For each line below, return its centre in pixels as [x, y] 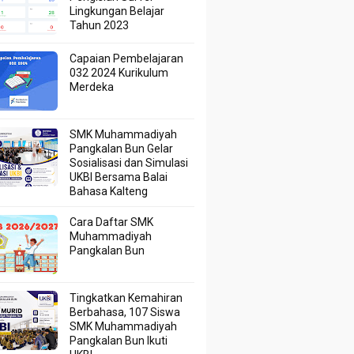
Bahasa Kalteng [109, 191]
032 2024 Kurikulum [119, 73]
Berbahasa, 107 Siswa [125, 312]
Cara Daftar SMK [112, 222]
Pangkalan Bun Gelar [122, 149]
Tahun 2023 [100, 25]
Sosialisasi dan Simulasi [129, 163]
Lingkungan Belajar [117, 11]
